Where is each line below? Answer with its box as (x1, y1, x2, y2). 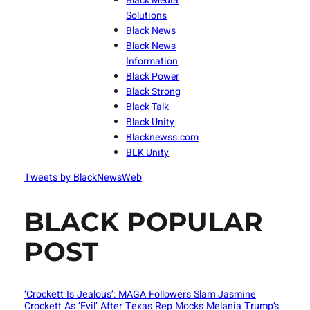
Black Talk (126, 100, 170, 115)
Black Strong (126, 84, 181, 100)
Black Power (126, 69, 180, 84)
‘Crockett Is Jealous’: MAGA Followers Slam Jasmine (24, 286, 256, 302)
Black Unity (126, 115, 175, 130)
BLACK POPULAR (24, 206, 263, 238)
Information (126, 54, 179, 69)
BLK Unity (126, 145, 170, 161)
